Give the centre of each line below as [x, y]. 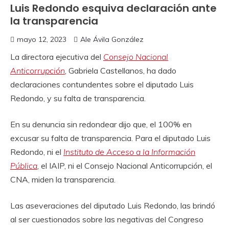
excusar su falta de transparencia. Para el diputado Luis [110, 138]
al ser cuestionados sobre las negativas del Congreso [107, 219]
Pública [24, 166]
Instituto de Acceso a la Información [129, 152]
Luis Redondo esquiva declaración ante [113, 8]
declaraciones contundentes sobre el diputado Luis [102, 84]
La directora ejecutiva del [57, 57]
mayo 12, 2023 [42, 39]
